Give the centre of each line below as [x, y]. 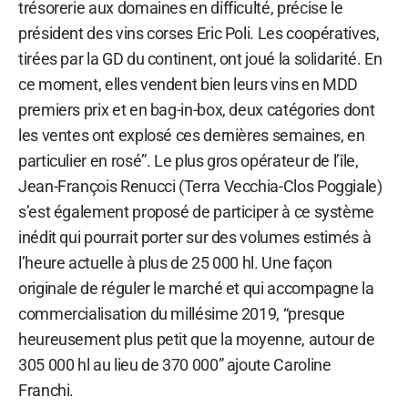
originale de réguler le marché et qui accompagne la [196, 288]
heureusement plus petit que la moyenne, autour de [197, 339]
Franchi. [46, 390]
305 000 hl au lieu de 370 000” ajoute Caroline [175, 364]
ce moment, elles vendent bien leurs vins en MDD [189, 84]
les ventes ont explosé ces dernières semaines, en [192, 135]
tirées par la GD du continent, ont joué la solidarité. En [200, 58]
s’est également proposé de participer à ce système [197, 211]
